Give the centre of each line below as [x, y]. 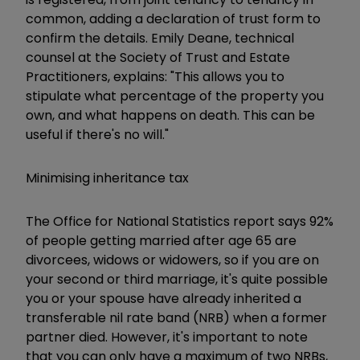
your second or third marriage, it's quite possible [177, 279]
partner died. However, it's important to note [167, 337]
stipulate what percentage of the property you [175, 96]
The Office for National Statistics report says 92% [180, 221]
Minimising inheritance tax [107, 178]
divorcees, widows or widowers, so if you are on [172, 260]
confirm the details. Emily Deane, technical [160, 38]
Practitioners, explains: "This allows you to [155, 76]
